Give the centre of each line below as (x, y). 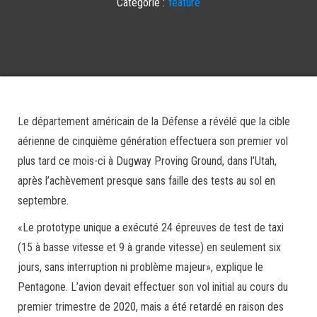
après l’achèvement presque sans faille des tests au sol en (146, 181)
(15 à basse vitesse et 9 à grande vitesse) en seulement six (149, 247)
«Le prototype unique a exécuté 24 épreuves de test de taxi (151, 227)
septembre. (43, 201)
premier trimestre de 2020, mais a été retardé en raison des (151, 307)
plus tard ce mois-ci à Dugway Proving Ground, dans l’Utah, (147, 161)
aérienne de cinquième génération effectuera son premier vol (153, 141)
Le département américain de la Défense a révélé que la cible (154, 121)
